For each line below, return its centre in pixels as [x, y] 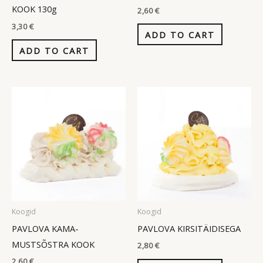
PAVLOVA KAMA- [45, 228]
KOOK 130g [34, 9]
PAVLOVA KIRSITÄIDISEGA [189, 228]
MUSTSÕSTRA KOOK [53, 244]
